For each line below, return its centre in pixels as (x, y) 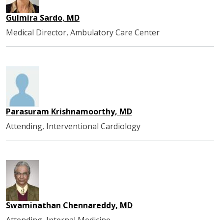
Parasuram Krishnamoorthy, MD (69, 111)
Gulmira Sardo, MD (43, 17)
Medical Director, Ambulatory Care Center (83, 32)
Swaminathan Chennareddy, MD (69, 205)
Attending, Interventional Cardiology (73, 126)
